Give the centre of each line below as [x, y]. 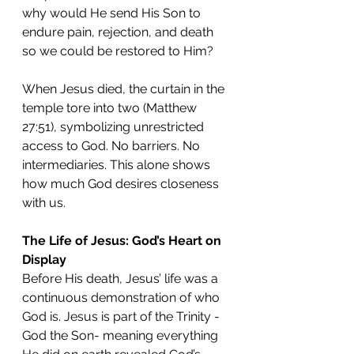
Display [44, 260]
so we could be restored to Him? [118, 51]
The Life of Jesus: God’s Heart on [123, 241]
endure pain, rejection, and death [119, 32]
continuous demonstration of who [122, 298]
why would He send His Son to [113, 13]
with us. [44, 203]
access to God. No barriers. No [113, 146]
